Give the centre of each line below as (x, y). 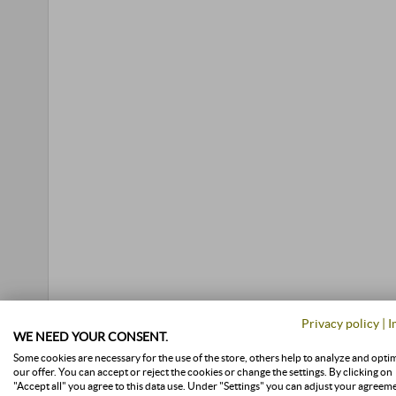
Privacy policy (340, 323)
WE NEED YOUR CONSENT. (91, 336)
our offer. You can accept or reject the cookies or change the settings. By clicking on (203, 372)
